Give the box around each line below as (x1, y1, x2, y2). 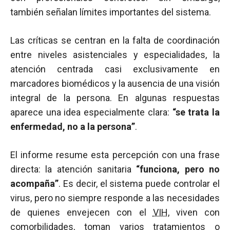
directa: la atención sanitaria (10, 164, 137, 175)
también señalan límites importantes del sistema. (10, 7, 211, 17)
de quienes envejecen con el (10, 207, 153, 218)
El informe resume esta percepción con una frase (10, 149, 220, 160)
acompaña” (10, 178, 59, 189)
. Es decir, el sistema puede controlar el (59, 178, 220, 189)
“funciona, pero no (136, 164, 220, 175)
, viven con (167, 207, 220, 218)
